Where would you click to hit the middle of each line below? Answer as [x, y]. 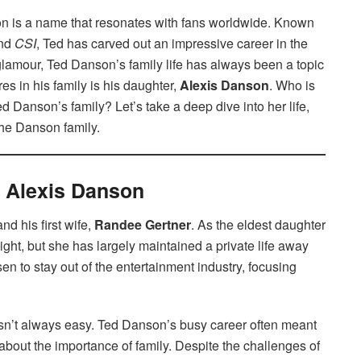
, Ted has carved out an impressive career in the [172, 43]
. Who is [292, 85]
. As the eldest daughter [258, 225]
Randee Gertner [143, 225]
